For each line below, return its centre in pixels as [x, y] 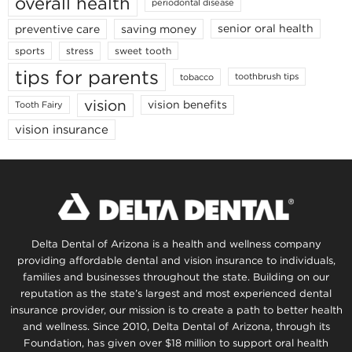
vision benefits [187, 105]
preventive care [57, 29]
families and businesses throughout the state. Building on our [176, 277]
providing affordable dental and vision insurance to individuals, [176, 260]
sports [30, 51]
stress [80, 50]
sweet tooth [143, 51]
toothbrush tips [267, 77]
